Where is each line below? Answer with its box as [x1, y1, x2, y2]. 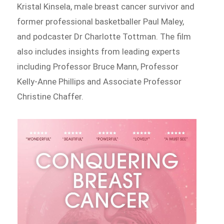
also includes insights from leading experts [17, 46, 180, 57]
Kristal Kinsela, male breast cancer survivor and [17, 1, 195, 12]
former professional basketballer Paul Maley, [17, 16, 184, 27]
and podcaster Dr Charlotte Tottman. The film [17, 31, 191, 42]
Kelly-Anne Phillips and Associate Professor [17, 76, 182, 87]
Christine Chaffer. [17, 91, 84, 102]
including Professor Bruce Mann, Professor [17, 61, 179, 72]
